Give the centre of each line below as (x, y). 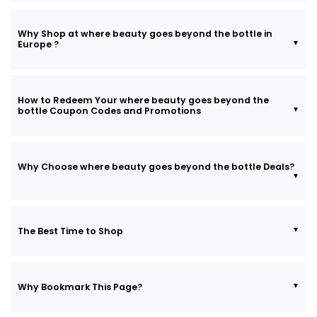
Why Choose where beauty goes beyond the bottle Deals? (234, 166)
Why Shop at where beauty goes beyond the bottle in (96, 33)
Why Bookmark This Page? (80, 287)
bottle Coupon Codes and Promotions (109, 110)
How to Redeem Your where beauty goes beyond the (116, 100)
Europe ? (38, 44)
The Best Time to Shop (70, 231)
